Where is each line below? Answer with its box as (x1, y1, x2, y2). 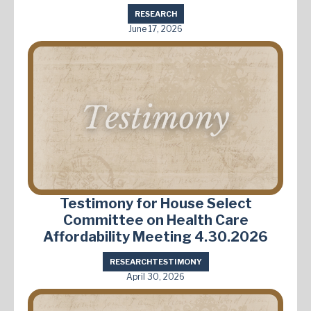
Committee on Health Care (62, 212, 249, 229)
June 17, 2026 (128, 24, 183, 35)
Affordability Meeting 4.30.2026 (43, 228, 268, 246)
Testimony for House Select (59, 195, 252, 212)
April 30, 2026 (126, 271, 185, 283)
